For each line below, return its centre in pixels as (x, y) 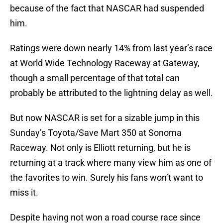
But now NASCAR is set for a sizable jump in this (105, 118)
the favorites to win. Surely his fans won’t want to (107, 178)
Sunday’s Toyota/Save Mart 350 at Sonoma (96, 133)
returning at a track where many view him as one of (111, 163)
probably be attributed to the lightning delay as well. (111, 93)
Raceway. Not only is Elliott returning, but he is (100, 148)
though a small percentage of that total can (95, 78)
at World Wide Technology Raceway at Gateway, (105, 63)
